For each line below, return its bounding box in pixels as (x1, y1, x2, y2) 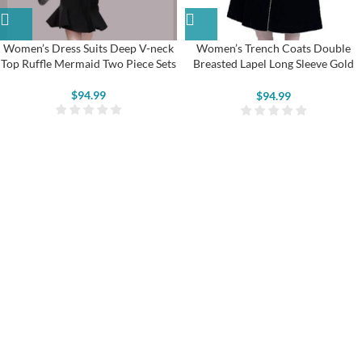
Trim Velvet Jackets (225, 72, 322, 86)
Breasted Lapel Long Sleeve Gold (193, 57, 354, 71)
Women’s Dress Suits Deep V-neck (3, 41, 174, 56)
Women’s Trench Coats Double (196, 41, 351, 56)
